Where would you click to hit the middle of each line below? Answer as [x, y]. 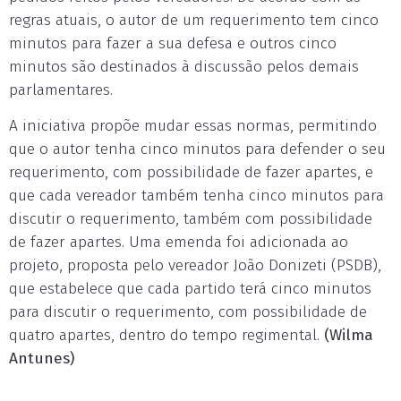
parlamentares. [61, 90]
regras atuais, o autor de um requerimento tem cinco [194, 21]
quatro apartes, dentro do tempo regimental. [166, 336]
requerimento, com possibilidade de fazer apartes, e [191, 173]
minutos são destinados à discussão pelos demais [184, 67]
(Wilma [349, 336]
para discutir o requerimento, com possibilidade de [188, 312]
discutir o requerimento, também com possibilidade [191, 219]
